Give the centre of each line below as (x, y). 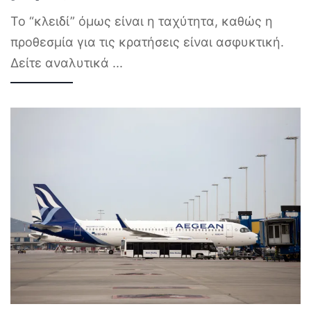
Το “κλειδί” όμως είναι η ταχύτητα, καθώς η (142, 22)
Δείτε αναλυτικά (61, 63)
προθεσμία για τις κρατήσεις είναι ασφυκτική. (147, 42)
